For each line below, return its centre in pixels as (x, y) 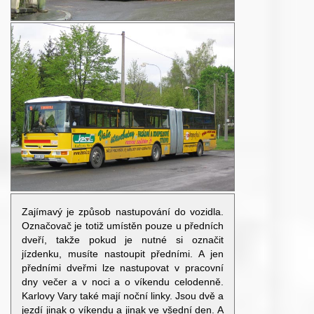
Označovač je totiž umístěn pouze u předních (123, 226)
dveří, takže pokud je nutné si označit (123, 240)
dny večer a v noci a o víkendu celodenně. (123, 282)
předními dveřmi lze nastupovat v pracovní (123, 268)
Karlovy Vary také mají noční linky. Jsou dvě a (123, 296)
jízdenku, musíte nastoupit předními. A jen (123, 254)
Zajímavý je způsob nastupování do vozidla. (123, 212)
